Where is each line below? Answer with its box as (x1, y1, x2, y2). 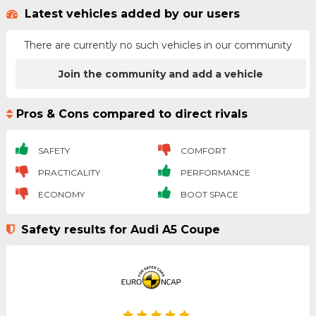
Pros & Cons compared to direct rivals (16, 107, 248, 121)
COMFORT (178, 145, 226, 157)
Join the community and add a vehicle (59, 67, 264, 80)
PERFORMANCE (178, 167, 250, 178)
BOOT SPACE (178, 189, 238, 200)
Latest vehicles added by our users (20, 7, 240, 21)
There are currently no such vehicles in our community (23, 39, 292, 52)
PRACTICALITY (35, 167, 100, 178)
